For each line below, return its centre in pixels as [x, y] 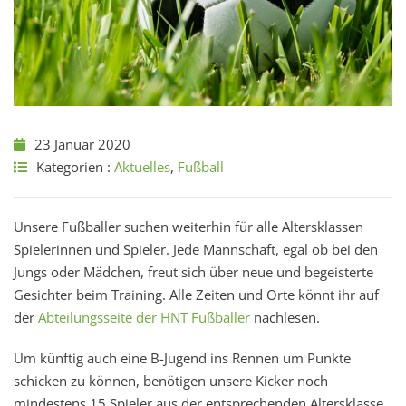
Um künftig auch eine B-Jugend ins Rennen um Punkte [182, 358]
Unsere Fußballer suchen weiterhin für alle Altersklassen [188, 226]
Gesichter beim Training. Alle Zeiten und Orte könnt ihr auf [196, 294]
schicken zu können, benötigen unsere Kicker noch [171, 380]
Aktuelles [142, 166]
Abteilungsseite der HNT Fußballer [144, 317]
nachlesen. [285, 317]
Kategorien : [75, 166]
